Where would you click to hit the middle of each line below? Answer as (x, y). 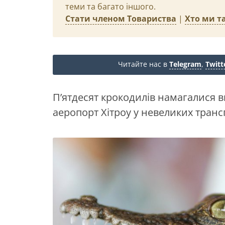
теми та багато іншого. (110, 7)
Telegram (185, 64)
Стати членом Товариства (121, 19)
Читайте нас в (144, 64)
